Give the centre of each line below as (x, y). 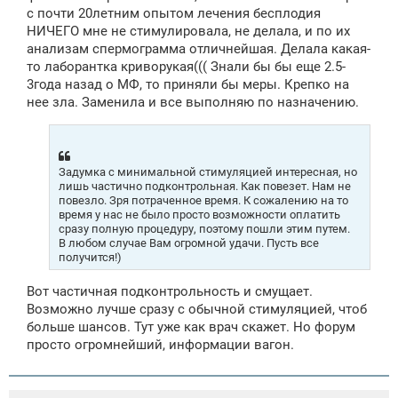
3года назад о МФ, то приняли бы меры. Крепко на (188, 84)
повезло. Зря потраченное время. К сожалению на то (203, 200)
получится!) (90, 257)
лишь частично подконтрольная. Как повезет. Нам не (205, 186)
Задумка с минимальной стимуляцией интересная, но (208, 171)
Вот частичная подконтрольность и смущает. (170, 292)
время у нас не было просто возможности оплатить (199, 214)
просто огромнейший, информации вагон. (160, 345)
